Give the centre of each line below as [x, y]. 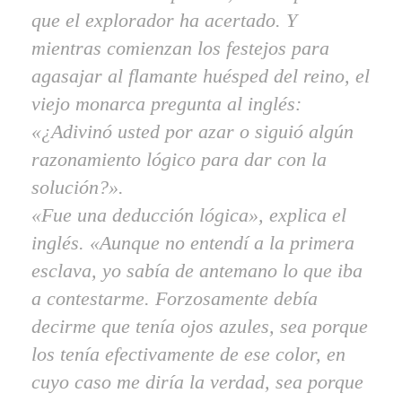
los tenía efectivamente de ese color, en [188, 354]
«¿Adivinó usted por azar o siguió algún [192, 131]
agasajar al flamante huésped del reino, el [201, 76]
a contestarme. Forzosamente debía [175, 298]
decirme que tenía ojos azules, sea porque [200, 326]
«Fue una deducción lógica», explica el [189, 215]
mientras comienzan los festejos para [180, 48]
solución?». [78, 187]
